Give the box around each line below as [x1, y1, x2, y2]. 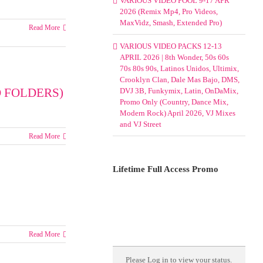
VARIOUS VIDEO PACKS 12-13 [119, 42, 222, 50]
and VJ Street [119, 120, 161, 129]
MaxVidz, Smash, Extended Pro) [119, 18, 222, 27]
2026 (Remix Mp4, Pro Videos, [119, 7, 218, 16]
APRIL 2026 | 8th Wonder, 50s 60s [119, 53, 229, 62]
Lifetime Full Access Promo [112, 164, 218, 174]
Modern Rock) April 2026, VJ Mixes [119, 109, 235, 117]
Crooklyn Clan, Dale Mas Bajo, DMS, [119, 75, 240, 84]
